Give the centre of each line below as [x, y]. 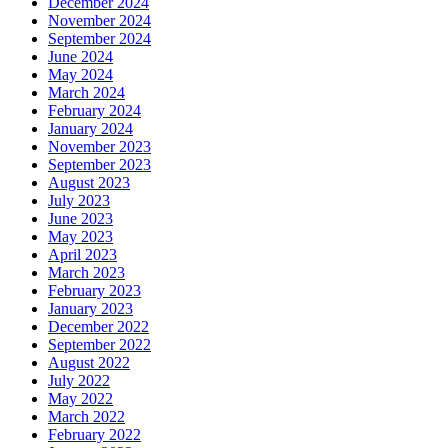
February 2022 [94, 435]
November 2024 [99, 21]
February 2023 [94, 291]
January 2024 [90, 129]
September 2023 [99, 165]
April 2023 [82, 255]
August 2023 [89, 183]
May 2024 [80, 75]
